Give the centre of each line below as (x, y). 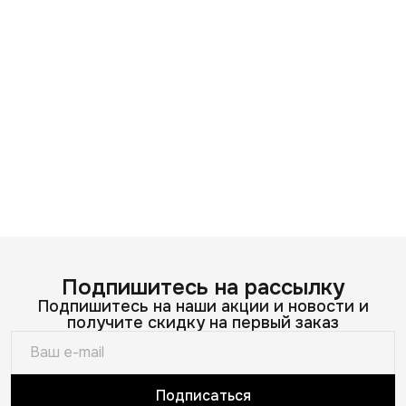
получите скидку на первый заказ (203, 323)
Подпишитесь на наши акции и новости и (203, 307)
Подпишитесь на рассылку (203, 288)
